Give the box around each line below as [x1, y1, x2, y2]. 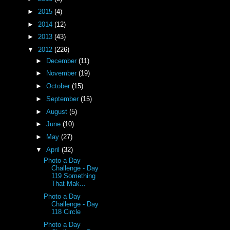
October [46, 82, 72, 90]
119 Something [51, 172, 96, 180]
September [46, 94, 81, 103]
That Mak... [51, 180, 86, 188]
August [46, 107, 69, 116]
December [46, 56, 79, 65]
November [46, 69, 79, 78]
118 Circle [51, 208, 81, 216]
